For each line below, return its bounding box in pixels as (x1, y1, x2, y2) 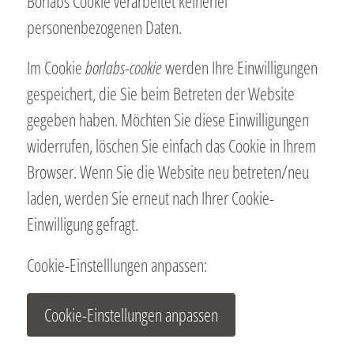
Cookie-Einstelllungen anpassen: (26, 252, 207, 277)
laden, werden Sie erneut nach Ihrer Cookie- (26, 186, 274, 210)
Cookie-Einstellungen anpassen (43, 302, 218, 326)
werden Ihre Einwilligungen (161, 55, 318, 80)
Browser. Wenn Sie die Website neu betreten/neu (26, 160, 309, 184)
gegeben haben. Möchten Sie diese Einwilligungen (26, 107, 309, 132)
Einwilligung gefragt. (26, 212, 138, 236)
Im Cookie (26, 55, 85, 80)
